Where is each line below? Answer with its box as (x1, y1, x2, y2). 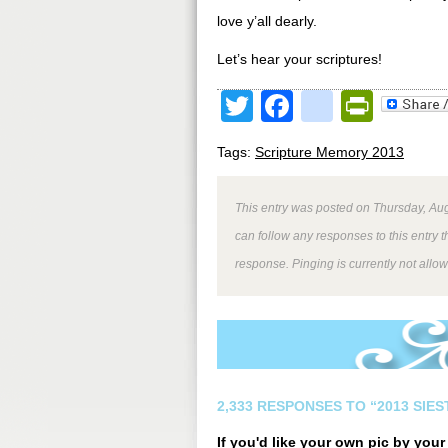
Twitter (253, 88, 348, 124)
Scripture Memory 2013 (255, 144, 404, 160)
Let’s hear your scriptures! (217, 51, 382, 67)
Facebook (293, 88, 435, 124)
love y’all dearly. (217, 13, 317, 29)
